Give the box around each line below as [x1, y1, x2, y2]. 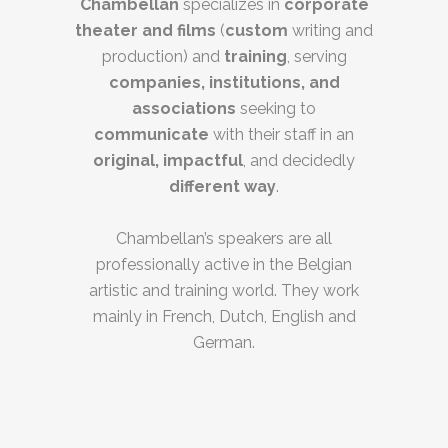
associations [132, 98, 236, 118]
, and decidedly [243, 150, 355, 170]
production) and [101, 46, 224, 66]
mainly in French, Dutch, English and [92, 306, 356, 326]
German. [193, 332, 255, 352]
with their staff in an [209, 124, 354, 144]
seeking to [236, 98, 316, 118]
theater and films [75, 20, 216, 40]
